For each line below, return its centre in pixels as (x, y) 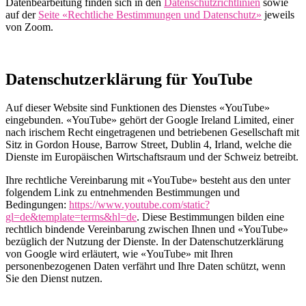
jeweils (278, 14)
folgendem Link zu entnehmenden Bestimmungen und (123, 193)
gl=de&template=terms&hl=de (71, 217)
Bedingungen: (37, 205)
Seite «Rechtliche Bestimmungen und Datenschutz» (150, 14)
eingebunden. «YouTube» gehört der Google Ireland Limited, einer (150, 120)
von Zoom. (29, 27)
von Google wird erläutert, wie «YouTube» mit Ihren (119, 254)
